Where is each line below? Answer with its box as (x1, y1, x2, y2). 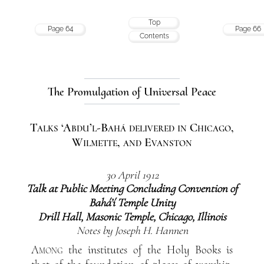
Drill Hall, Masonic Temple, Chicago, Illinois (38, 210, 226, 225)
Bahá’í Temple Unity (88, 196, 176, 210)
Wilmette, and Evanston (72, 135, 192, 150)
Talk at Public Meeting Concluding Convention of (27, 181, 237, 196)
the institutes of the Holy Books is (62, 242, 233, 257)
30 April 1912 (105, 169, 159, 182)
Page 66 (235, 24, 262, 33)
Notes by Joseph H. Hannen (76, 224, 188, 237)
